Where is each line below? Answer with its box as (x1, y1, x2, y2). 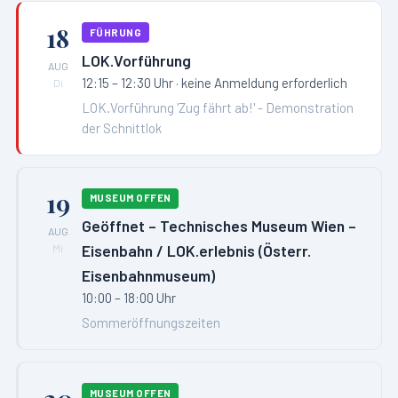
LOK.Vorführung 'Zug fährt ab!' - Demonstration (82, 99, 354, 115)
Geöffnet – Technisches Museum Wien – (82, 216, 357, 236)
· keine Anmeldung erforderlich (173, 74, 348, 91)
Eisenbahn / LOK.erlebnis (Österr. (82, 241, 312, 261)
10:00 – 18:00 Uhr (82, 290, 177, 306)
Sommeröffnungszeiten (82, 314, 221, 331)
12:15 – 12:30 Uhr (82, 74, 174, 91)
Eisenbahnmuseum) (82, 266, 216, 286)
